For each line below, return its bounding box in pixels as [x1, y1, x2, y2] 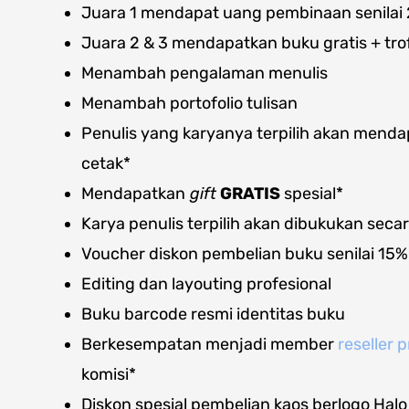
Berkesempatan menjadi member [81, 333, 338, 354]
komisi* [81, 363, 136, 384]
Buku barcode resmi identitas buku [81, 303, 345, 324]
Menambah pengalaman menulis [81, 62, 328, 83]
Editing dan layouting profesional [81, 273, 331, 294]
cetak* [81, 152, 131, 173]
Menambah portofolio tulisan [81, 92, 298, 113]
